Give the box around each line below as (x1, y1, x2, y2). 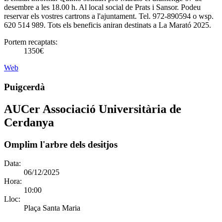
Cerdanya (4, 115, 54, 129)
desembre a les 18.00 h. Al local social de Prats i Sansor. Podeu (4, 3, 201, 11)
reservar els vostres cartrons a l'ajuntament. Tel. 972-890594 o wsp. (4, 12, 214, 20)
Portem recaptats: (4, 38, 57, 46)
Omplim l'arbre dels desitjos (4, 139, 117, 150)
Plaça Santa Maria (24, 204, 80, 213)
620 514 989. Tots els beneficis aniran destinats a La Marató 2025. (4, 21, 211, 29)
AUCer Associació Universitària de (4, 102, 181, 115)
